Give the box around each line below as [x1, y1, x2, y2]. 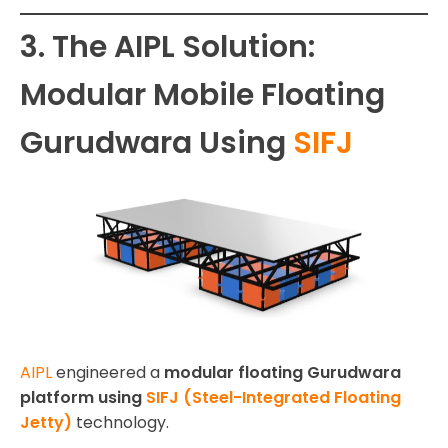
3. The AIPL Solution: [20, 26, 315, 69]
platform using [20, 386, 146, 410]
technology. [72, 411, 169, 435]
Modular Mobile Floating [20, 74, 385, 117]
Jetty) [20, 411, 72, 435]
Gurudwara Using [20, 122, 293, 165]
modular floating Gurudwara [164, 361, 401, 385]
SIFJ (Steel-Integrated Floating [146, 386, 401, 410]
